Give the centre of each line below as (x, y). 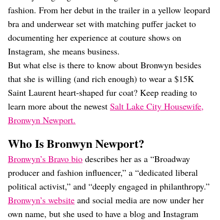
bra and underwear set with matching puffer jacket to (102, 24)
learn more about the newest (59, 106)
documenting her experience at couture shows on (95, 37)
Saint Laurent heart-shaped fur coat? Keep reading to (102, 92)
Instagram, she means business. (64, 51)
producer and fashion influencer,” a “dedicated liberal (103, 172)
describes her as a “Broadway (136, 159)
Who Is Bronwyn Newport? (76, 143)
